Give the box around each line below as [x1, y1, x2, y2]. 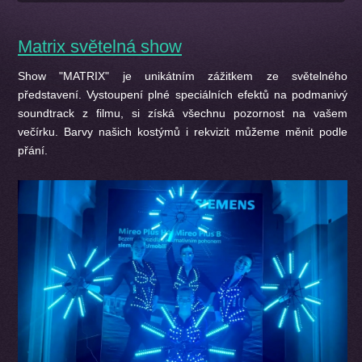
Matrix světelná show [18, 36, 182, 57]
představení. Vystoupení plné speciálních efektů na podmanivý [18, 88, 347, 101]
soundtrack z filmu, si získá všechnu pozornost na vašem [18, 107, 347, 120]
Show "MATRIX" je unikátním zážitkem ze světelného [18, 69, 347, 82]
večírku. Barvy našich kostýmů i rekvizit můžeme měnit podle [18, 125, 347, 138]
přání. [18, 144, 48, 157]
